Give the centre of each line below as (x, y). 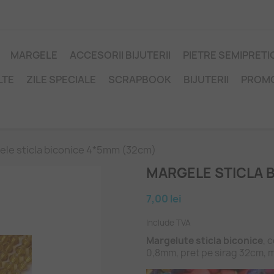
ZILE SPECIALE (61, 80)
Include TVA (168, 223)
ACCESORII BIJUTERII (120, 55)
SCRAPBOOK (140, 80)
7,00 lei (164, 199)
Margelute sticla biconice (205, 241)
